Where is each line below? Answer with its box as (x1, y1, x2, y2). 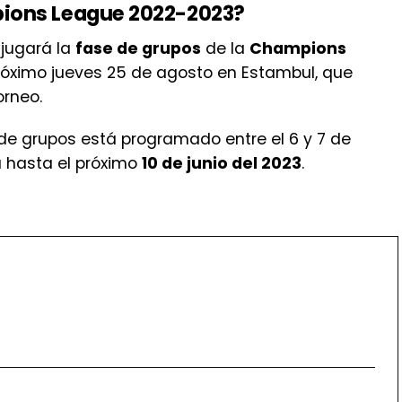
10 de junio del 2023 (142, 152, 301, 174)
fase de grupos (75, 37, 201, 59)
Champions (249, 37, 346, 59)
